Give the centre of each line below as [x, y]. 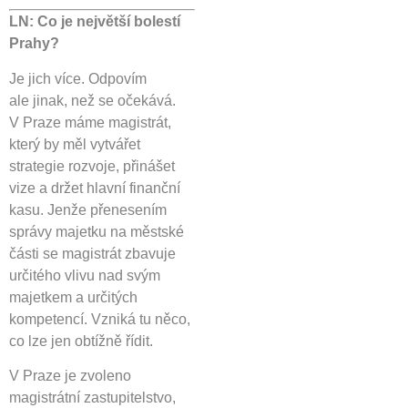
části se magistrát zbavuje [92, 253]
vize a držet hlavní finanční [95, 188]
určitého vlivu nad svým [85, 275]
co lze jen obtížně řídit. [81, 341]
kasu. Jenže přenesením [88, 209]
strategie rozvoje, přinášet [92, 166]
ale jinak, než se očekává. [92, 100]
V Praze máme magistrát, [90, 122]
